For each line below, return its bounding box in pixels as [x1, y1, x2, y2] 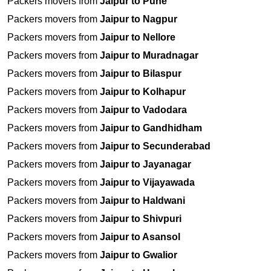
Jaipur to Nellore [100, 32, 175, 43]
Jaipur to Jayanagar [100, 159, 191, 170]
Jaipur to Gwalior [100, 250, 177, 261]
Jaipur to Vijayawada [100, 177, 195, 188]
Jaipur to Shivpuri [100, 214, 181, 224]
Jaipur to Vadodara [100, 105, 187, 116]
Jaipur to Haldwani [100, 195, 185, 206]
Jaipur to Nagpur [100, 14, 177, 25]
